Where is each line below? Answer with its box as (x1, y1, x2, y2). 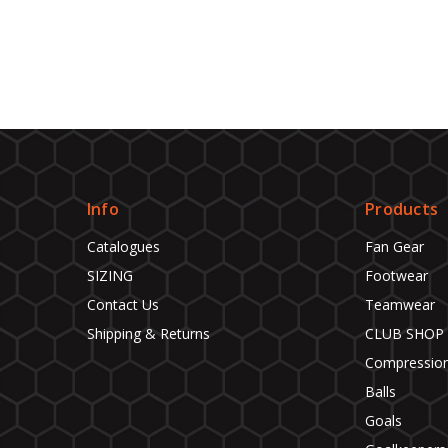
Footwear (365, 266, 429, 286)
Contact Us (86, 295, 159, 315)
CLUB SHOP (365, 324, 445, 344)
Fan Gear (365, 237, 425, 257)
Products (365, 198, 439, 221)
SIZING (86, 266, 133, 286)
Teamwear (365, 295, 436, 315)
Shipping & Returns (86, 324, 210, 344)
